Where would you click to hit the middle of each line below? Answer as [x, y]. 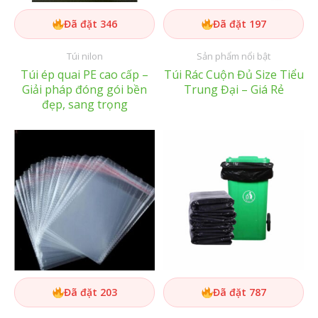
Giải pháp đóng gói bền [84, 89]
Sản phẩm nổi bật [234, 56]
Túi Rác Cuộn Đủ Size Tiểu [234, 74]
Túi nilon [84, 56]
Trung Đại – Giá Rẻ [234, 89]
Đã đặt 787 [239, 292]
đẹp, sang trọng [84, 104]
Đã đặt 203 [90, 292]
